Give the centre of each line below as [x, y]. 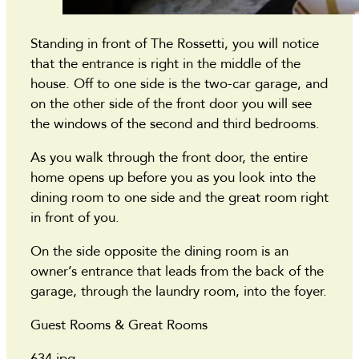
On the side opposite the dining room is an [159, 252]
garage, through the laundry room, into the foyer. [179, 292]
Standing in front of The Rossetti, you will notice [175, 44]
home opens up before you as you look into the [173, 178]
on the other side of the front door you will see [171, 104]
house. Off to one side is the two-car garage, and [179, 84]
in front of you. [77, 218]
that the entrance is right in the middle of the [165, 64]
